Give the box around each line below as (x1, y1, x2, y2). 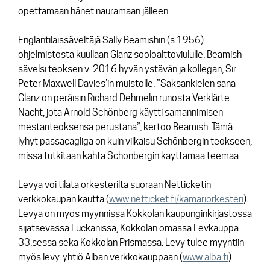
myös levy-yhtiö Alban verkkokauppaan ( (18, 251, 183, 263)
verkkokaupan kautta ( (18, 193, 109, 205)
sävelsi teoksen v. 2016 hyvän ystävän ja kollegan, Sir (18, 63, 236, 75)
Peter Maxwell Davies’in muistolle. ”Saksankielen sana (18, 77, 236, 89)
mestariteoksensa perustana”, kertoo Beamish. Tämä (18, 121, 233, 133)
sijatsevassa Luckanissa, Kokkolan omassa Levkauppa (18, 222, 239, 234)
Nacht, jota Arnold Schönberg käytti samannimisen (18, 106, 223, 118)
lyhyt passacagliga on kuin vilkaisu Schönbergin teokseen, (18, 135, 252, 147)
